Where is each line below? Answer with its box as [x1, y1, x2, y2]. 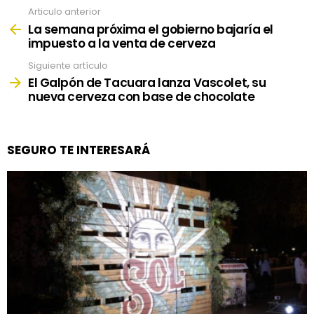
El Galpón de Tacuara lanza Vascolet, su [28, 74, 266, 92]
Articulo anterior [28, 5, 101, 19]
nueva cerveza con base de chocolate [28, 88, 255, 106]
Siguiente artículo [28, 58, 108, 72]
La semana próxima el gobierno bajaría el [28, 20, 274, 38]
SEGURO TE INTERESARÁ [7, 142, 150, 159]
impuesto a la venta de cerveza [28, 34, 216, 52]
